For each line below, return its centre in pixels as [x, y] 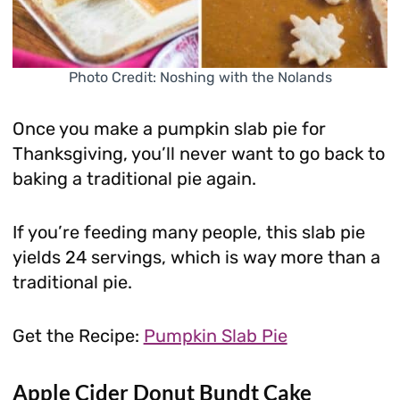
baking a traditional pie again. [134, 179]
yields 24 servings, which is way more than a [196, 258]
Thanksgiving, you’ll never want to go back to [198, 154]
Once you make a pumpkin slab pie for [169, 129]
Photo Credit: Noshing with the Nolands [200, 78]
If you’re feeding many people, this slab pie [188, 233]
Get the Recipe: [78, 336]
